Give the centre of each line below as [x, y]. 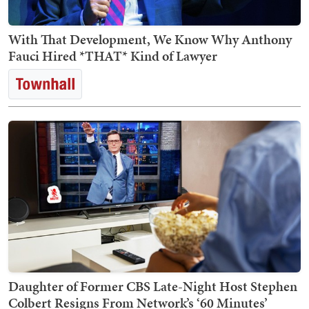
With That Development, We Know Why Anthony [150, 40]
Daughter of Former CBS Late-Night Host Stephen [153, 287]
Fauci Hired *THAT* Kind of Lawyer [113, 56]
